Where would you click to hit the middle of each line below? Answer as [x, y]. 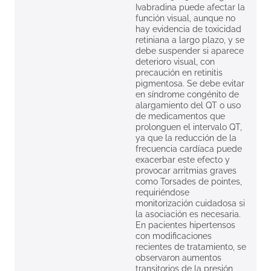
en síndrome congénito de [187, 95]
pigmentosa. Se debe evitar [190, 84]
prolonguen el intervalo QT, [189, 127]
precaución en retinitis [179, 73]
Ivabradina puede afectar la [190, 8]
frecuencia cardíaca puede [189, 149]
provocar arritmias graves [186, 171]
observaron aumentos [178, 258]
